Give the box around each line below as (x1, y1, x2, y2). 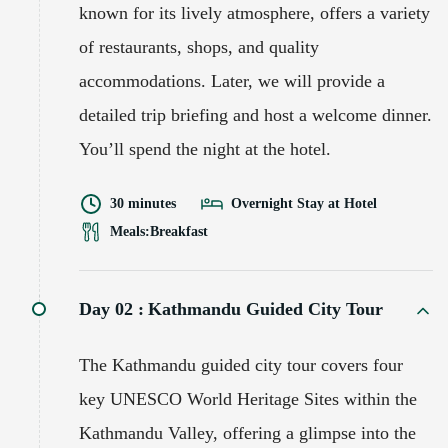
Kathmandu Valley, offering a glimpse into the (79, 422, 416, 443)
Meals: (110, 223, 150, 239)
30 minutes (110, 195, 176, 211)
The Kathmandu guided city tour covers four (79, 354, 403, 375)
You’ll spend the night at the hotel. (79, 138, 331, 159)
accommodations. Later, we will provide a (79, 70, 385, 91)
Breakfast (150, 223, 208, 239)
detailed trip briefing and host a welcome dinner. (79, 104, 432, 125)
